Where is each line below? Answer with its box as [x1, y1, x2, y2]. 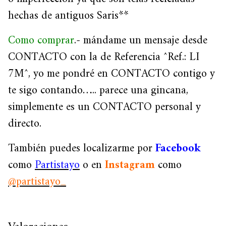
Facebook [155, 138, 201, 158]
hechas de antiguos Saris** [8, 6, 129, 26]
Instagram [105, 155, 155, 175]
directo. [8, 114, 41, 134]
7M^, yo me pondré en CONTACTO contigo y [8, 64, 215, 84]
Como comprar [8, 30, 74, 50]
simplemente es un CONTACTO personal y [8, 97, 201, 117]
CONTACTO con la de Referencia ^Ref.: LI [8, 47, 199, 67]
